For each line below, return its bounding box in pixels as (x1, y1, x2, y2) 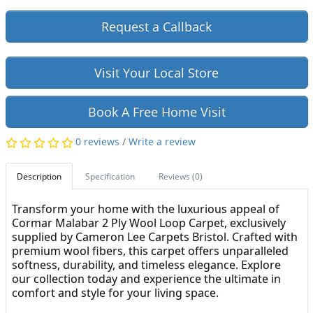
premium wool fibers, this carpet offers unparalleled (11, 243, 289, 259)
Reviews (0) (158, 170, 203, 183)
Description (16, 170, 61, 183)
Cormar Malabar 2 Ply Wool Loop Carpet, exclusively (11, 215, 286, 231)
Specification (85, 170, 135, 183)
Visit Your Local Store (94, 64, 219, 82)
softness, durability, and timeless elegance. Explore (11, 257, 281, 273)
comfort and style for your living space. (11, 285, 219, 301)
